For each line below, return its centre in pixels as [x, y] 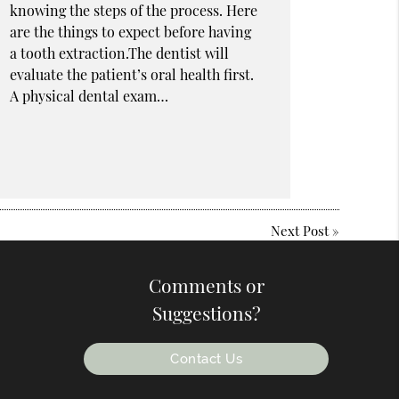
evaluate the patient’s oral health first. [131, 75]
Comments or [206, 285]
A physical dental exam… [89, 96]
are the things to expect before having [130, 32]
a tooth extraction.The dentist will [119, 53]
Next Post [299, 231]
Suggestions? [206, 312]
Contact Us [206, 358]
